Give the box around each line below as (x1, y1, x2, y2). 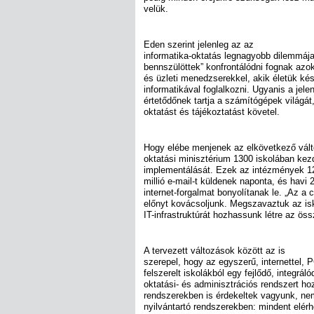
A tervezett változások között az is (144, 245, 285, 257)
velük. (144, 3, 168, 14)
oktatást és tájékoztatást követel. (144, 106, 280, 117)
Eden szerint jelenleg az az (144, 39, 254, 50)
